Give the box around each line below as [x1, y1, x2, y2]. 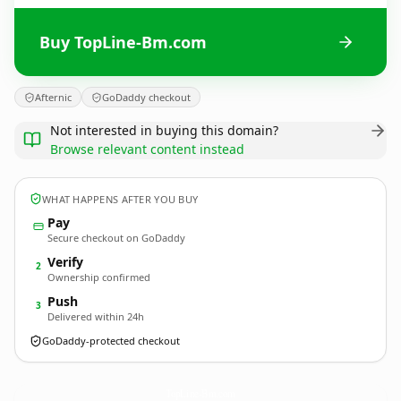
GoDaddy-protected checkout [42, 334, 180, 347]
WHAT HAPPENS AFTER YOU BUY [42, 192, 199, 206]
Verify [47, 253, 83, 270]
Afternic [35, 90, 72, 104]
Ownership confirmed [47, 270, 150, 284]
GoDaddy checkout [102, 90, 191, 104]
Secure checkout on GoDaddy [47, 231, 185, 244]
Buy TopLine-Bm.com [39, 30, 207, 53]
